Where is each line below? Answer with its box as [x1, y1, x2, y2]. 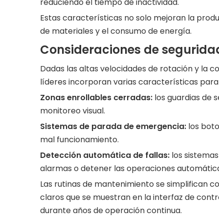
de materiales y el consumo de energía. [40, 25, 192, 37]
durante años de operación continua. [40, 205, 182, 216]
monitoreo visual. [40, 105, 105, 116]
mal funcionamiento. [40, 134, 119, 145]
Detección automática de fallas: [40, 150, 172, 161]
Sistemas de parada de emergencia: [40, 121, 188, 132]
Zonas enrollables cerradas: [40, 92, 154, 103]
